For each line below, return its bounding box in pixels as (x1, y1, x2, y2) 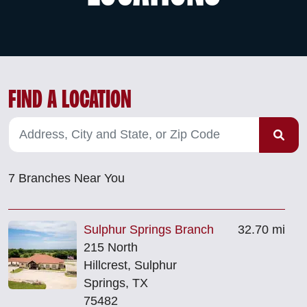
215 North (84, 240, 138, 254)
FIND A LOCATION (8, 82, 132, 116)
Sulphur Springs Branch (84, 222, 214, 236)
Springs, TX (84, 275, 148, 290)
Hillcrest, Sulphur (84, 258, 177, 272)
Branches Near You (15, 171, 125, 185)
